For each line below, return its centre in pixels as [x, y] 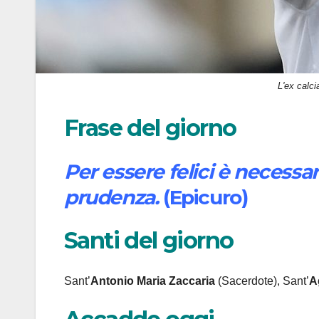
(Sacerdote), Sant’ [262, 281]
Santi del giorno [149, 241]
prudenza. [111, 197]
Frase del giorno [150, 128]
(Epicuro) [205, 197]
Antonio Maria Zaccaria [153, 281]
